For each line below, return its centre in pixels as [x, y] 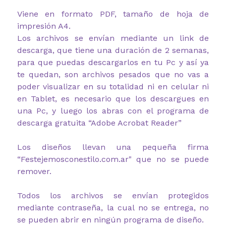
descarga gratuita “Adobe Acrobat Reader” [99, 123]
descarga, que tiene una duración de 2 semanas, [113, 50]
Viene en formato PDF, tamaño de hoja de [113, 14]
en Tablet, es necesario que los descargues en [113, 98]
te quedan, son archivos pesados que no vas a [113, 74]
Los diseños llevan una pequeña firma [113, 147]
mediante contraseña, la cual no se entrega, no [113, 207]
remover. [34, 171]
